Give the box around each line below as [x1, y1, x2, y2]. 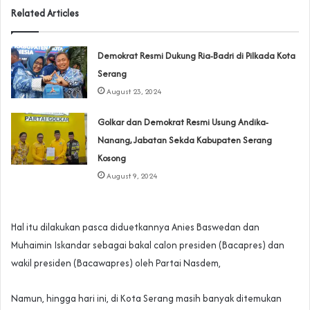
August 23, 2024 [107, 85, 162, 97]
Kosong [98, 151, 127, 165]
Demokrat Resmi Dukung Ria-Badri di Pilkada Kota [98, 48, 296, 62]
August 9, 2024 [107, 170, 158, 181]
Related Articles [11, 6, 79, 20]
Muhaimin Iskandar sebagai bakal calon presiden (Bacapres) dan [11, 237, 284, 252]
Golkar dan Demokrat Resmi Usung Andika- [98, 115, 269, 129]
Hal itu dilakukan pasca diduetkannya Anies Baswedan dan [11, 219, 259, 234]
